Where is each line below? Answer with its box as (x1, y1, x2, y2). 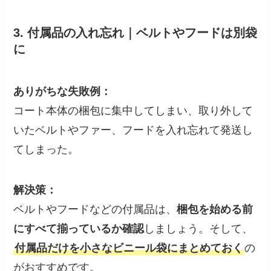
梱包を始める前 (177, 203, 253, 216)
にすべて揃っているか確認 (13, 223, 145, 235)
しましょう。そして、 (144, 223, 253, 235)
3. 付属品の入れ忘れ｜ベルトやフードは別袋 (13, 26, 258, 40)
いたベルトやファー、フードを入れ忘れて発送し (13, 123, 253, 136)
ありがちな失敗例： (13, 85, 112, 97)
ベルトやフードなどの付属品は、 (13, 203, 177, 216)
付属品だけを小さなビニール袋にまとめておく (15, 242, 244, 255)
